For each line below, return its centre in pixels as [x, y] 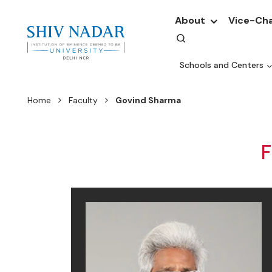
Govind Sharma [148, 100]
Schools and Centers [222, 65]
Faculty [83, 100]
